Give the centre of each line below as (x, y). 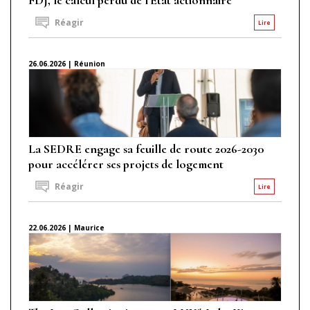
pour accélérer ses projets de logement (126, 164)
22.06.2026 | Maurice (66, 227)
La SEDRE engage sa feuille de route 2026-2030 (146, 148)
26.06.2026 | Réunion (67, 63)
